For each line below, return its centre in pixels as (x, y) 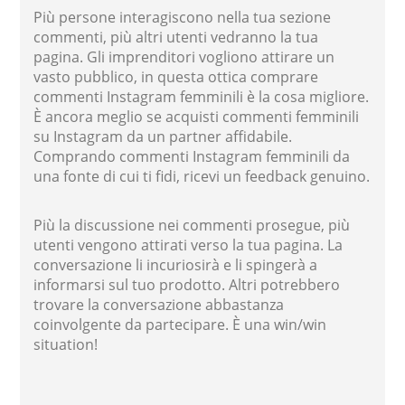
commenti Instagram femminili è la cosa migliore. (202, 96)
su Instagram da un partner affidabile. (163, 136)
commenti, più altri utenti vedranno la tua (176, 37)
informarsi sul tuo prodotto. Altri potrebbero (187, 284)
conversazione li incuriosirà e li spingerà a (176, 264)
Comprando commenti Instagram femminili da (192, 156)
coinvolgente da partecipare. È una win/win (180, 324)
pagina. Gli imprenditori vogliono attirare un (184, 57)
